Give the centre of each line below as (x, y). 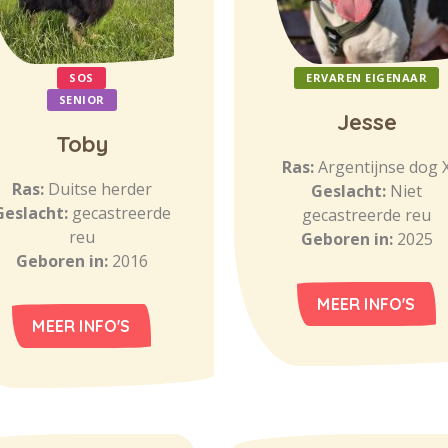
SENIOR (81, 99)
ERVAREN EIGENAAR (366, 77)
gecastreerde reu (366, 215)
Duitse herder (99, 189)
